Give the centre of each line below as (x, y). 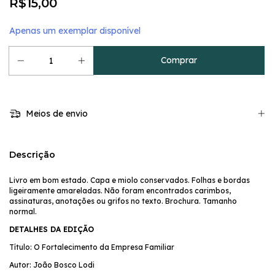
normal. (23, 211)
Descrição (32, 154)
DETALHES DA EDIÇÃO (52, 229)
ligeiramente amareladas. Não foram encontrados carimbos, (120, 190)
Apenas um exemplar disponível (75, 31)
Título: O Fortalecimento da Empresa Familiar (92, 247)
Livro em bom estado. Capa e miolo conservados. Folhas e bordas (130, 180)
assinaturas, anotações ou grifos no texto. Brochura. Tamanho (123, 201)
